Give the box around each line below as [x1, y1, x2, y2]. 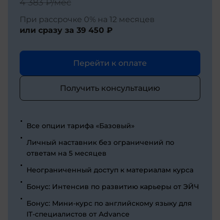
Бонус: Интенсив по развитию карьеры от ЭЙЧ [27, 182, 199, 191]
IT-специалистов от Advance [27, 209, 130, 219]
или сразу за [20, 25, 77, 35]
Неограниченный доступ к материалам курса [27, 165, 193, 174]
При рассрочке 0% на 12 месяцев [20, 14, 155, 24]
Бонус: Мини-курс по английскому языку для [27, 198, 192, 208]
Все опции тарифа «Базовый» [27, 121, 135, 130]
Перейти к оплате [73, 58, 147, 68]
